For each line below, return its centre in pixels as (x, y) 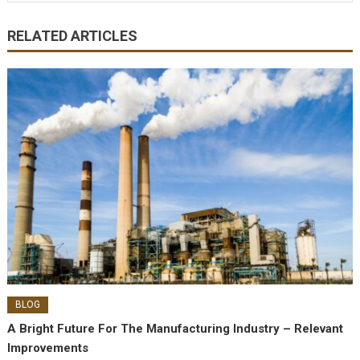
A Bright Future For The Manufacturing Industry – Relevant (176, 328)
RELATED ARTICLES (72, 35)
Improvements (48, 348)
